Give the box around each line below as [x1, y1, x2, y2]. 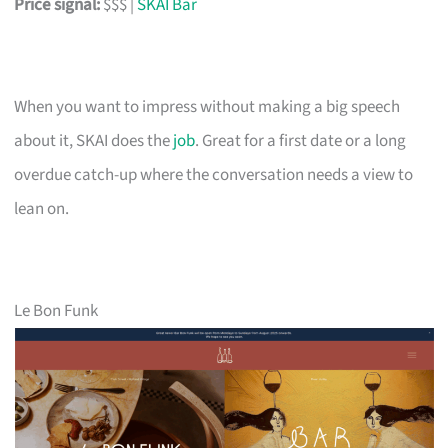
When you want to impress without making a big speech [14, 94, 401, 119]
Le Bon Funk [14, 298, 99, 323]
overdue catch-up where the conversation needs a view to [14, 162, 414, 187]
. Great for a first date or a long [195, 128, 407, 153]
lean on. [14, 196, 70, 221]
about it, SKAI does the [14, 128, 174, 153]
